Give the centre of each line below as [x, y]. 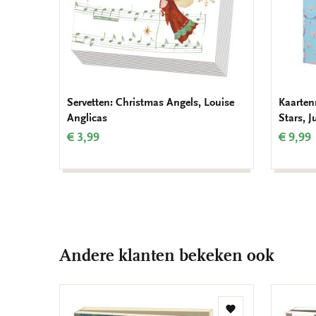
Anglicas [87, 118]
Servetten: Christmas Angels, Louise [151, 103]
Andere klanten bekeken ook [167, 256]
